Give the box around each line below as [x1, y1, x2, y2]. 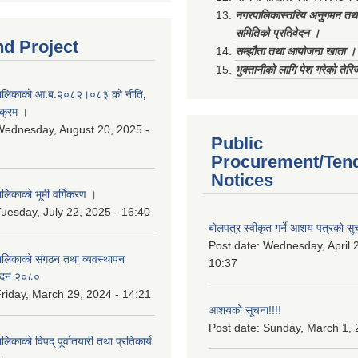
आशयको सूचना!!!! [209, 304, 281, 316]
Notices [211, 170, 273, 190]
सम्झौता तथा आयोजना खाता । [235, 45, 356, 58]
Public [211, 133, 263, 153]
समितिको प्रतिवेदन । [235, 26, 320, 39]
